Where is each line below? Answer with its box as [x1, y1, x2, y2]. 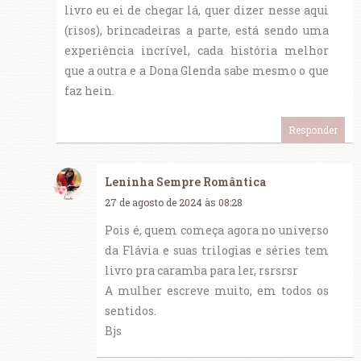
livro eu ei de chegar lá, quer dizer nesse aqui [64, 2, 329, 19]
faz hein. [64, 83, 114, 99]
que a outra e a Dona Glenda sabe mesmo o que [64, 63, 329, 79]
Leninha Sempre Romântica [105, 174, 266, 190]
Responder [288, 123, 338, 137]
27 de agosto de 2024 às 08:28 [105, 196, 243, 210]
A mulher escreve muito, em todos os [105, 283, 329, 299]
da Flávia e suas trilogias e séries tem [105, 243, 329, 259]
